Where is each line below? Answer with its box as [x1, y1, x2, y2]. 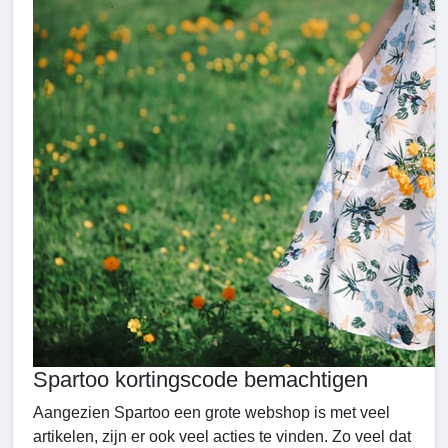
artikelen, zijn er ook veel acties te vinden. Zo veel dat [33, 428, 411, 446]
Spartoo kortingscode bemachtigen [33, 367, 368, 393]
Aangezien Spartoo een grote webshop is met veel [33, 404, 390, 422]
